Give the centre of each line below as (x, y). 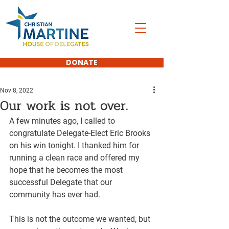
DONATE (82, 62)
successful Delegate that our (62, 182)
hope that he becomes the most (67, 170)
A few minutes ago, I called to (63, 121)
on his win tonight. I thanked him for (75, 145)
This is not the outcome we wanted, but (81, 219)
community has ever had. (55, 194)
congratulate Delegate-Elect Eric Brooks (81, 133)
